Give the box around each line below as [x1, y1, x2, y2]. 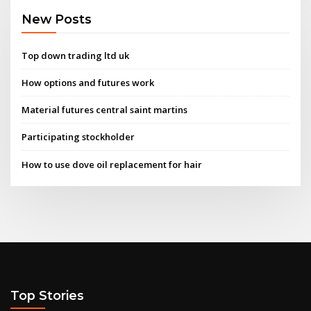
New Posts [22, 12, 92, 27]
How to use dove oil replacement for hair [22, 158, 203, 171]
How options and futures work [22, 76, 155, 89]
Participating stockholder [22, 131, 135, 144]
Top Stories [10, 288, 84, 303]
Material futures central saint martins [22, 103, 188, 117]
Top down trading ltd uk [22, 49, 130, 62]
